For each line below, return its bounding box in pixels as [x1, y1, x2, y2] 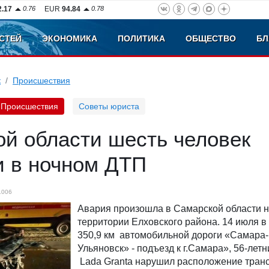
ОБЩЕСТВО [186, 34, 236, 43]
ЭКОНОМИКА [42, 34, 97, 43]
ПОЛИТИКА [118, 34, 165, 43]
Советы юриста [79, 101, 139, 111]
